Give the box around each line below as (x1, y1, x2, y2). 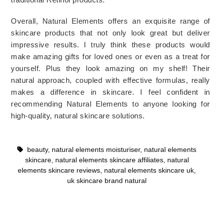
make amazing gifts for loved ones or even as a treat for (11, 52, 210, 61)
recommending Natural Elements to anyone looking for (11, 99, 210, 108)
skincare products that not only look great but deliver (11, 28, 210, 37)
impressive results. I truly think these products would (11, 40, 210, 49)
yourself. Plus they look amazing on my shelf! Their (11, 64, 210, 73)
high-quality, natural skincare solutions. (11, 111, 145, 120)
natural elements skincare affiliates (55, 156, 163, 164)
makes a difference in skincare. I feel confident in (11, 87, 210, 96)
